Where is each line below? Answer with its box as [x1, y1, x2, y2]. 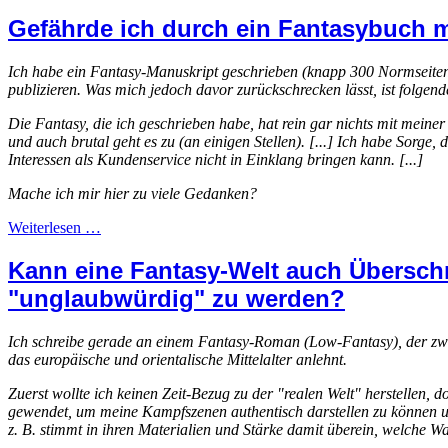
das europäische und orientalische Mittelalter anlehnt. [8, 350, 347, 368]
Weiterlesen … [8, 218, 101, 236]
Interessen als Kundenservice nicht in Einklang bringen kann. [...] [8, 150, 423, 168]
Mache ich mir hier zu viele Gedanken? [8, 184, 257, 202]
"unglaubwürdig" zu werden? [8, 284, 345, 312]
